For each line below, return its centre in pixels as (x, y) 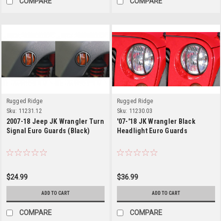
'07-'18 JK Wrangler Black (156, 121)
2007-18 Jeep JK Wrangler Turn (55, 121)
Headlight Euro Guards (152, 130)
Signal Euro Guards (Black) (48, 130)
